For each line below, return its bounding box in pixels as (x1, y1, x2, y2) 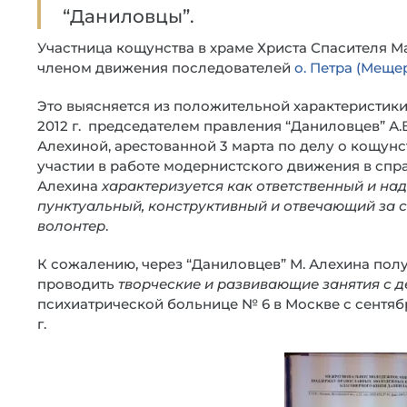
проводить (37, 275, 118, 293)
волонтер (37, 217, 105, 234)
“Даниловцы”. (63, 5, 194, 27)
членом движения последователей (37, 59, 294, 76)
